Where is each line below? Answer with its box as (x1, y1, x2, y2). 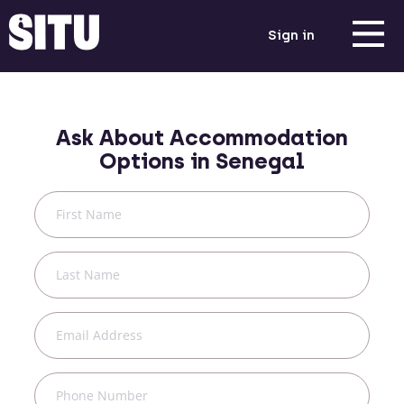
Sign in (267, 27, 315, 43)
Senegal (216, 148, 305, 174)
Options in (99, 148, 216, 174)
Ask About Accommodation (56, 124, 348, 151)
